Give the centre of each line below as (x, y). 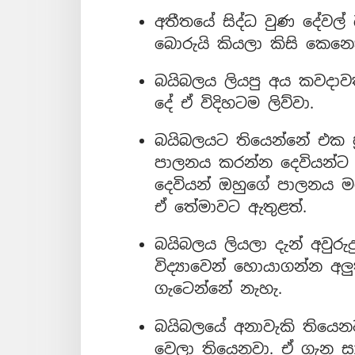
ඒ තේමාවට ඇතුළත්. (230, 208)
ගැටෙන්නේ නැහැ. (218, 289)
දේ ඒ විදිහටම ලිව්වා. (234, 103)
